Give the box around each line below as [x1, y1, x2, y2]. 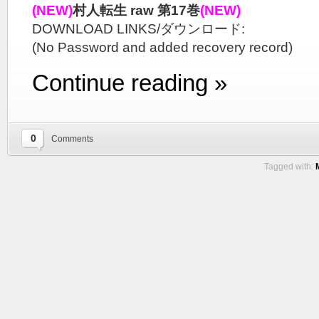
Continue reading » [32, 70, 227, 96]
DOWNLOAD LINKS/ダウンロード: [32, 21, 245, 36]
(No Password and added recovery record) [32, 40, 293, 55]
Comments [51, 134, 93, 144]
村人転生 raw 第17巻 [73, 3, 200, 18]
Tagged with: [264, 162, 315, 172]
